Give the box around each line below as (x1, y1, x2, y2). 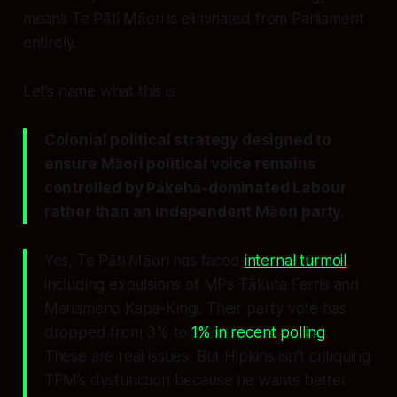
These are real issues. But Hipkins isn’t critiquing (43, 347, 371, 365)
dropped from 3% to (43, 323, 192, 341)
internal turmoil (244, 252, 347, 269)
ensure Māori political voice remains (43, 155, 316, 173)
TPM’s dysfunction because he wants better (43, 371, 347, 389)
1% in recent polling (191, 323, 326, 341)
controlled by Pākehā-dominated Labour (43, 179, 346, 197)
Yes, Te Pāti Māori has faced (43, 252, 245, 269)
